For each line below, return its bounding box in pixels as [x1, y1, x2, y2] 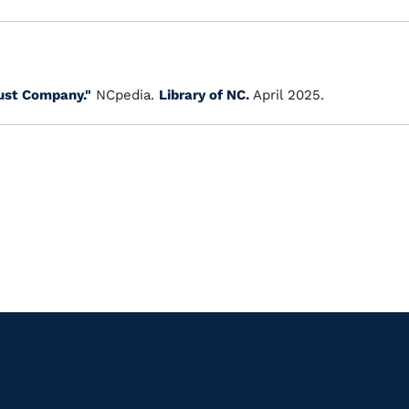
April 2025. [249, 87, 324, 103]
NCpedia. [91, 87, 159, 103]
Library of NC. [159, 87, 249, 103]
